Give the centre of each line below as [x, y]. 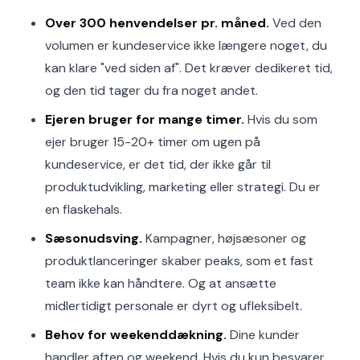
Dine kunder [263, 335]
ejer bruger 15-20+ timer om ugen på [153, 142]
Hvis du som [281, 119]
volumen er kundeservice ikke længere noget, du [186, 45]
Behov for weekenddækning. [136, 335]
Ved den [295, 23]
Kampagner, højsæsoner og [224, 238]
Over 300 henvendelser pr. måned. [157, 23]
